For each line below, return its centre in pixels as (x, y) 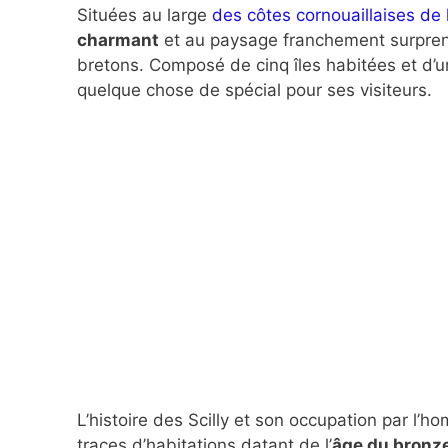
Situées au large (144, 14)
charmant (118, 39)
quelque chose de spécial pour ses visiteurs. (254, 89)
